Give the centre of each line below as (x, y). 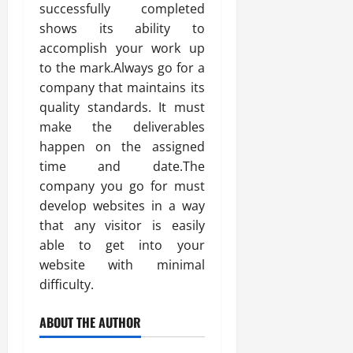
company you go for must (122, 186)
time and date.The (122, 166)
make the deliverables (122, 127)
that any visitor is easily (122, 225)
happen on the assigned (122, 147)
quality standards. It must (122, 107)
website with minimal (122, 265)
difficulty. (67, 284)
